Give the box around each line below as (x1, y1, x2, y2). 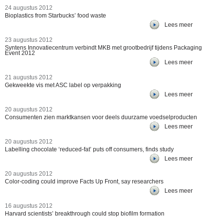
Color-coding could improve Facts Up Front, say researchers (5, 178, 163, 185)
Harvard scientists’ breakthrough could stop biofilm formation (5, 210, 164, 217)
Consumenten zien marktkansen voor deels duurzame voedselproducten (5, 114, 197, 121)
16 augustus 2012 (5, 202, 53, 209)
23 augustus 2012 (5, 36, 53, 43)
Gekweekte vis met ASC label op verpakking (5, 82, 121, 89)
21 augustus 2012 (5, 74, 53, 81)
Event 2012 (5, 50, 35, 56)
